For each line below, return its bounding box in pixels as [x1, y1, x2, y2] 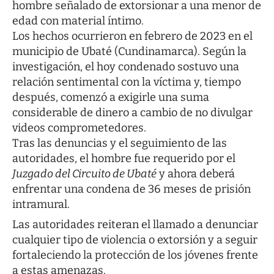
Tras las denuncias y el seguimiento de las [12, 136, 227, 150]
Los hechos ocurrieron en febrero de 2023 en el [12, 29, 253, 43]
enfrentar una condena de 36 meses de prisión [12, 182, 251, 196]
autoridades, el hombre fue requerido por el [12, 152, 235, 166]
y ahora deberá [157, 167, 235, 181]
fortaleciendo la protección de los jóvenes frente [12, 248, 258, 262]
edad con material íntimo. [12, 14, 144, 28]
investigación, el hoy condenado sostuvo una [12, 60, 239, 74]
